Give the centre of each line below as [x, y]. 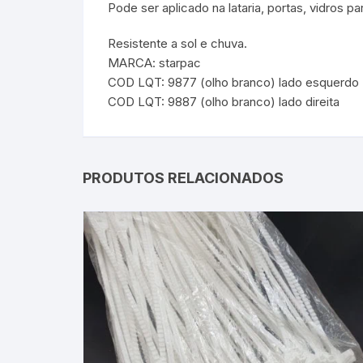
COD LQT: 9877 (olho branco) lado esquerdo [233, 83]
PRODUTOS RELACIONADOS [183, 178]
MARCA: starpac [154, 63]
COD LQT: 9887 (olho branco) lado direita [224, 102]
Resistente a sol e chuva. [177, 44]
